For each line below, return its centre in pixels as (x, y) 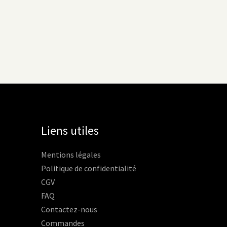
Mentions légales (71, 155)
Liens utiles (70, 130)
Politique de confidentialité (89, 168)
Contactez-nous (69, 210)
